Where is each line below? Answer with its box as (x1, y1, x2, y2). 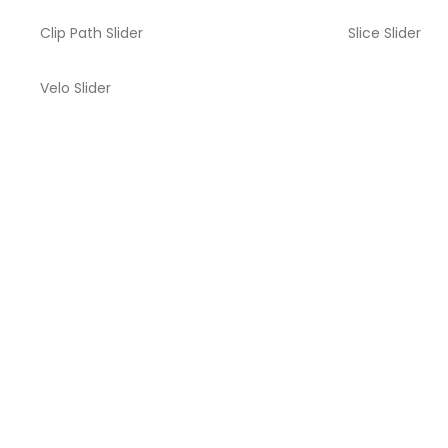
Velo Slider (40, 78, 111, 98)
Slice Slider (347, 23, 421, 43)
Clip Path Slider (40, 23, 143, 43)
